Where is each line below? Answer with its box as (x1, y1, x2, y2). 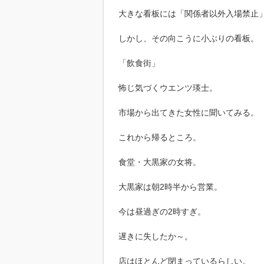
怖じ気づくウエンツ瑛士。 (118, 82, 217, 93)
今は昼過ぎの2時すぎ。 (118, 206, 206, 216)
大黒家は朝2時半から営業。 (118, 181, 222, 192)
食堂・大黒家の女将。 (118, 157, 201, 167)
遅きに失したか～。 (118, 231, 193, 241)
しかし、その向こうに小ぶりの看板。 (118, 33, 259, 43)
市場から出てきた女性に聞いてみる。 (118, 107, 259, 117)
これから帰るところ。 (118, 132, 201, 142)
